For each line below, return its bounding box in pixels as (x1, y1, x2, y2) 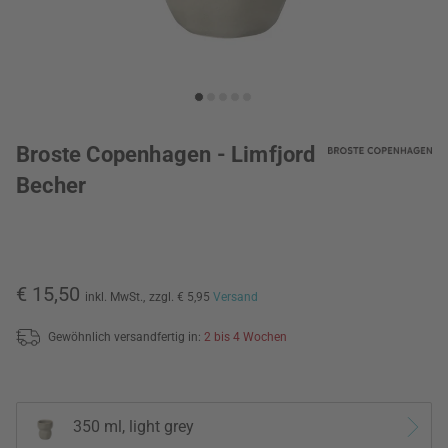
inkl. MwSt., (85, 290, 145, 304)
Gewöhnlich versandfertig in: (48, 329, 204, 344)
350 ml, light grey (73, 417, 194, 437)
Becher (16, 173, 87, 198)
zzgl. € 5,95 (149, 290, 213, 304)
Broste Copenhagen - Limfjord (16, 142, 316, 167)
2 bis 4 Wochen (204, 329, 287, 344)
